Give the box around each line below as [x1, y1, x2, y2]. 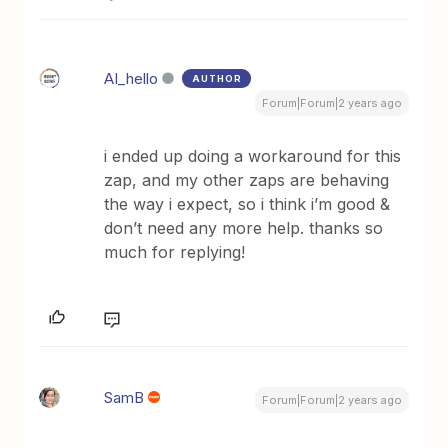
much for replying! [104, 242, 246, 263]
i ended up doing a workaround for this [104, 146, 402, 167]
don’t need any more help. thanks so [104, 218, 384, 239]
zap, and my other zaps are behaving [104, 170, 390, 191]
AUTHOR [192, 73, 243, 85]
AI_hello [104, 69, 159, 89]
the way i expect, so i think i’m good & [104, 194, 391, 215]
